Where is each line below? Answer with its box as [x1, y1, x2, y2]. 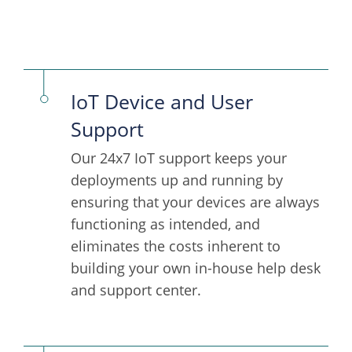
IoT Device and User [71, 88, 253, 115]
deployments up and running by [71, 170, 283, 190]
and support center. [71, 280, 201, 300]
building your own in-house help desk [71, 258, 321, 278]
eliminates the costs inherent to [71, 236, 280, 256]
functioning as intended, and [71, 214, 260, 234]
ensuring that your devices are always [71, 192, 320, 212]
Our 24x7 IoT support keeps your [71, 148, 287, 168]
